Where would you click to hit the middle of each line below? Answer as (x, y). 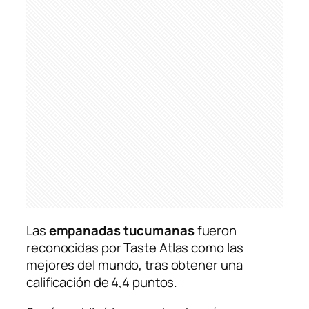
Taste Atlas (156, 248)
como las (216, 248)
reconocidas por (75, 248)
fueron (216, 231)
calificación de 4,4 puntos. (102, 282)
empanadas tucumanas (121, 231)
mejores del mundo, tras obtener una (134, 265)
